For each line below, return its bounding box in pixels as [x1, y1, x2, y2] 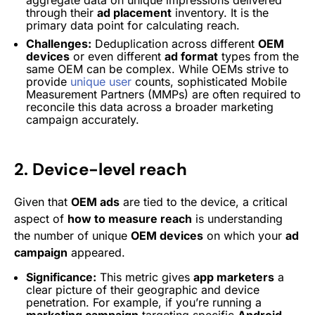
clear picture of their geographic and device [26, 282, 259, 297]
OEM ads [71, 194, 120, 209]
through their [26, 5, 97, 20]
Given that [14, 194, 71, 209]
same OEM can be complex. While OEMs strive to [26, 61, 289, 76]
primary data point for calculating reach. [26, 18, 240, 32]
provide [26, 74, 70, 89]
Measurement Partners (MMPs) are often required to [26, 86, 301, 101]
